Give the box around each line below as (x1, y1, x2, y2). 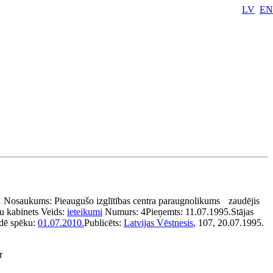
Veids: (41, 207, 67, 217)
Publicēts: (84, 218, 124, 228)
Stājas (231, 207, 253, 217)
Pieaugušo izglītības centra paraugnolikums (54, 196, 220, 206)
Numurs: (105, 207, 141, 217)
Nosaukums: (4, 196, 54, 206)
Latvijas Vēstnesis (124, 218, 193, 228)
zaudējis (229, 196, 260, 206)
